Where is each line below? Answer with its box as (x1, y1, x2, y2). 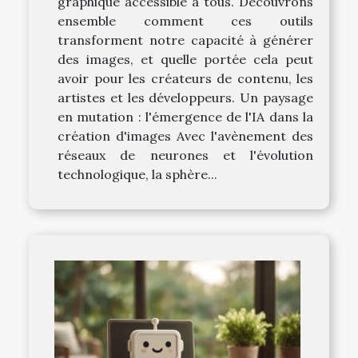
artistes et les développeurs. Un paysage (58, 89, 313, 106)
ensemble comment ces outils (58, 13, 313, 30)
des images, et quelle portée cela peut (58, 51, 313, 68)
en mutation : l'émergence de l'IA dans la (58, 109, 313, 125)
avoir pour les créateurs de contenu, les (58, 70, 313, 87)
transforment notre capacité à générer (58, 32, 313, 49)
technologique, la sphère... (58, 166, 217, 183)
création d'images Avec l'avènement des (58, 128, 313, 145)
